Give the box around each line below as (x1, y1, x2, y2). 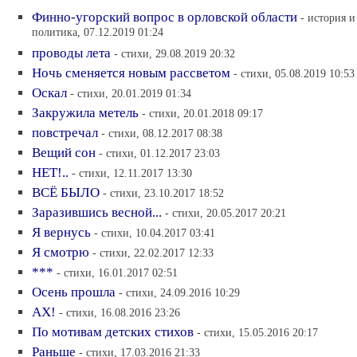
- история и (300, 11, 355, 24)
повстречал (32, 125, 98, 140)
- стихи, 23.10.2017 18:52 (103, 186, 224, 199)
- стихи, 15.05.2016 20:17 (197, 326, 318, 339)
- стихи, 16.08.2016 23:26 (59, 306, 180, 319)
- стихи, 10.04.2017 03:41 (94, 226, 215, 239)
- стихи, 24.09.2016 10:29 (119, 286, 240, 299)
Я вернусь (32, 225, 91, 240)
